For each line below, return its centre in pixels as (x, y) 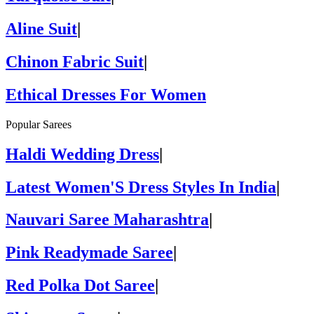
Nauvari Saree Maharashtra (107, 220)
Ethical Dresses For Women (106, 94)
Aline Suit (41, 28)
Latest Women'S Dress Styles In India (141, 187)
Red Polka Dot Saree (80, 286)
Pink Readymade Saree (89, 253)
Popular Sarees (39, 124)
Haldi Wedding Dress (82, 154)
